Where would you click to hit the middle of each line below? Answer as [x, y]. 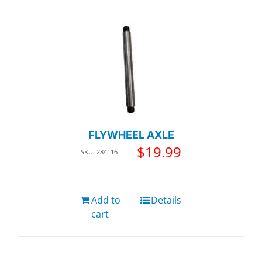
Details [166, 200]
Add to [106, 200]
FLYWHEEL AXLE [131, 135]
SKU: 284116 [99, 152]
